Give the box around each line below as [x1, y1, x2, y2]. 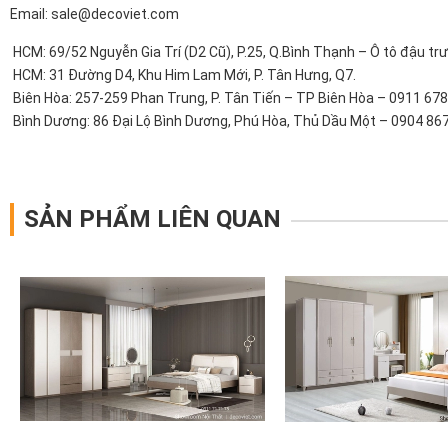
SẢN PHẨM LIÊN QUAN [24, 205, 281, 234]
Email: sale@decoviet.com [10, 6, 179, 23]
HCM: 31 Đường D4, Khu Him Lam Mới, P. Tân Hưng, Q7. [10, 67, 356, 84]
